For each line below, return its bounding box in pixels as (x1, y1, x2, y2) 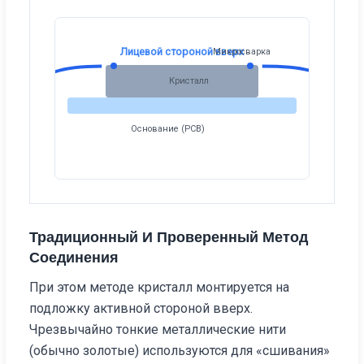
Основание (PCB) (131, 123, 206, 135)
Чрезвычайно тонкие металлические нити (29, 321, 287, 337)
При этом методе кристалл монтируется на (29, 279, 290, 295)
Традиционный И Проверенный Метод (29, 228, 309, 245)
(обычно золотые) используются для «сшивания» (29, 342, 331, 358)
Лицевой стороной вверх (120, 45, 244, 58)
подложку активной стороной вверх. (29, 300, 253, 316)
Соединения (29, 249, 119, 266)
